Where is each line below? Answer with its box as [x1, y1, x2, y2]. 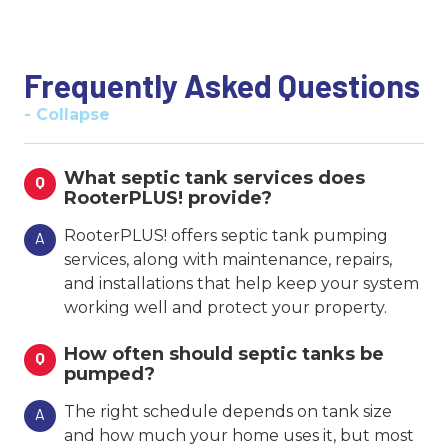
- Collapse [24, 104, 110, 124]
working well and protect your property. [64, 297, 387, 317]
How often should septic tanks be [64, 342, 384, 365]
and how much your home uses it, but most [64, 425, 414, 445]
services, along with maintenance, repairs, [64, 249, 392, 269]
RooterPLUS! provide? [64, 186, 272, 209]
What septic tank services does [64, 166, 365, 189]
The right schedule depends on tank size [64, 401, 392, 421]
